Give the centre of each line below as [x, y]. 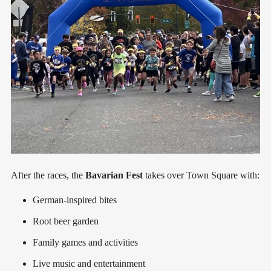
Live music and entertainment [89, 264]
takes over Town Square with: [201, 175]
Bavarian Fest [114, 175]
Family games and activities [85, 243]
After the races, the [48, 175]
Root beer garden [66, 221]
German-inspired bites [75, 200]
